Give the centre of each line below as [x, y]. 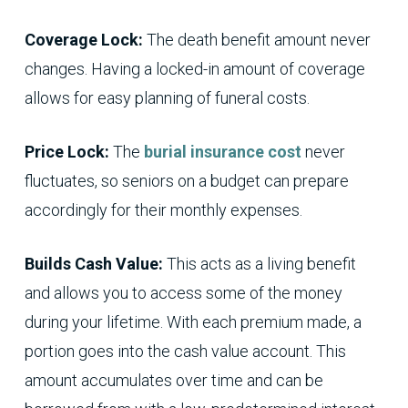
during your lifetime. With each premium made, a [193, 321]
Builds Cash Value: [95, 263]
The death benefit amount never [258, 39]
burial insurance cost [222, 151]
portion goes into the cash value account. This [185, 351]
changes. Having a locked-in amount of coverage [194, 68]
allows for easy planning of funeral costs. [167, 97]
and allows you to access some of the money [183, 292]
